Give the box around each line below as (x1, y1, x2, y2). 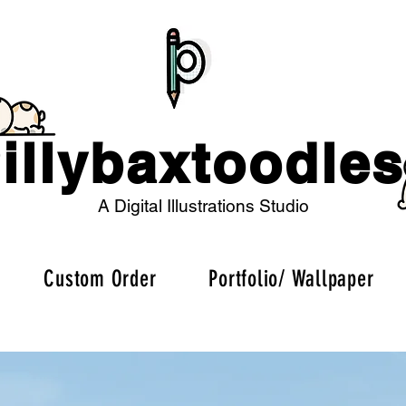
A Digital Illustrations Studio (97, 195, 309, 216)
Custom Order (43, 265, 157, 292)
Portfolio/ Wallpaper (208, 265, 374, 292)
